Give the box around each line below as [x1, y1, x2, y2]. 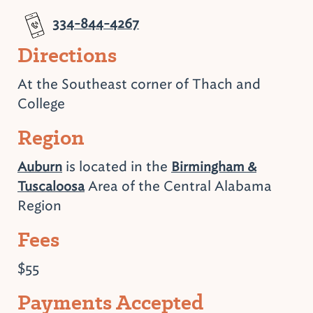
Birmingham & [171, 159, 256, 175]
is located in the [62, 157, 171, 175]
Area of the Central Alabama [85, 177, 272, 195]
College [17, 94, 65, 112]
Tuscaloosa [17, 178, 85, 194]
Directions [17, 41, 117, 69]
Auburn [17, 159, 62, 175]
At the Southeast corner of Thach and [17, 75, 261, 93]
